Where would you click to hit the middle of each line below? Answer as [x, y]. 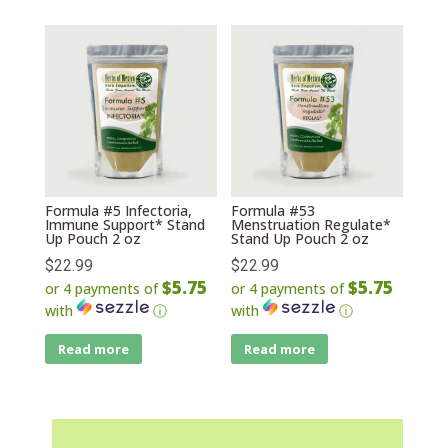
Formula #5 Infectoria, [118, 211]
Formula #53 [273, 211]
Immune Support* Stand [124, 225]
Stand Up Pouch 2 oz [300, 239]
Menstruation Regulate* [311, 225]
